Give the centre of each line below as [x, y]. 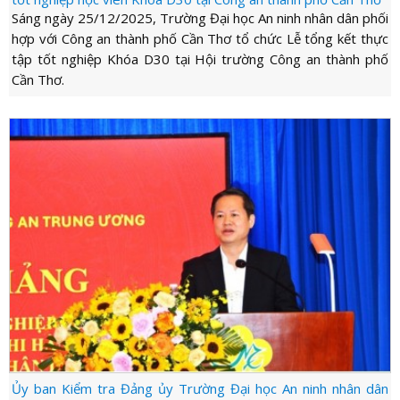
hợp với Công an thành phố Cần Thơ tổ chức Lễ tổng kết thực [200, 38]
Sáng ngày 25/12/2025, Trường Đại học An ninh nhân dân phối [200, 17]
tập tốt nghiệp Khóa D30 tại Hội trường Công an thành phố [200, 58]
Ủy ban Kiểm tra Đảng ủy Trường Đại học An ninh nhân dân [200, 388]
